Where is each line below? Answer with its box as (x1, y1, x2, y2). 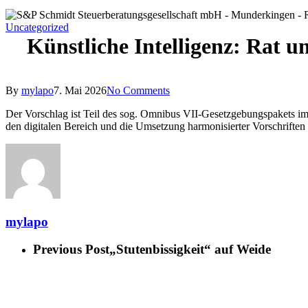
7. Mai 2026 (54, 85, 107, 96)
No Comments (107, 85, 170, 96)
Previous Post (33, 242, 109, 257)
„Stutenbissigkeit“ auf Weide (109, 242, 271, 257)
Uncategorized (5, 21, 69, 33)
